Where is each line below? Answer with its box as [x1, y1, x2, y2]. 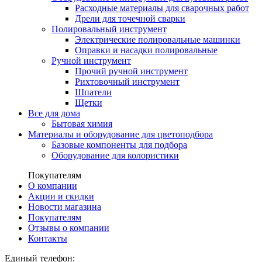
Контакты [28, 233, 67, 243]
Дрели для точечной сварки [75, 13, 185, 23]
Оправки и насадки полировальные [75, 44, 218, 55]
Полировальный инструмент [51, 23, 167, 34]
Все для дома [28, 108, 80, 118]
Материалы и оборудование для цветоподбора [28, 129, 213, 139]
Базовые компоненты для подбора [51, 139, 187, 150]
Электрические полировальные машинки [75, 34, 240, 44]
